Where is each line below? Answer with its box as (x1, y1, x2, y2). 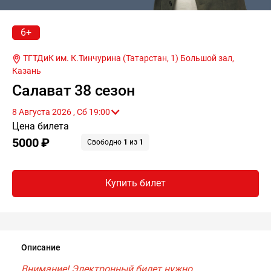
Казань (12, 65, 41, 76)
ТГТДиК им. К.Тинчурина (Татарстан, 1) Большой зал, (23, 53, 234, 63)
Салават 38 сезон (12, 81, 135, 99)
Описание (21, 242, 60, 252)
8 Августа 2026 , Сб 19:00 (89, 106, 110, 117)
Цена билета (12, 120, 69, 132)
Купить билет (105, 177, 166, 189)
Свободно (87, 137, 123, 146)
